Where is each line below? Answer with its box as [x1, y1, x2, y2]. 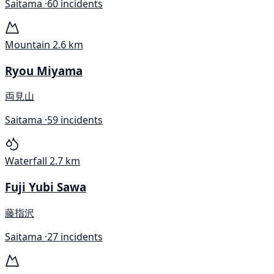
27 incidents [47, 229, 103, 243]
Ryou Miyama [5, 62, 83, 78]
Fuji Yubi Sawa [5, 179, 86, 195]
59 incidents [47, 113, 103, 127]
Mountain [5, 37, 50, 51]
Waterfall [5, 154, 47, 168]
